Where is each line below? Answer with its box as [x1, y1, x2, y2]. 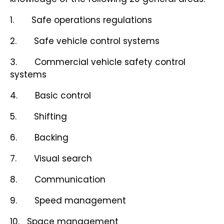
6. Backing [10, 131, 68, 144]
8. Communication [10, 173, 105, 186]
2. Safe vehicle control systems [10, 35, 159, 47]
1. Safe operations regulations [10, 14, 152, 26]
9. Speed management [10, 194, 126, 207]
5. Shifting [10, 110, 67, 123]
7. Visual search [10, 152, 92, 165]
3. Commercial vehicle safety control [10, 56, 185, 68]
